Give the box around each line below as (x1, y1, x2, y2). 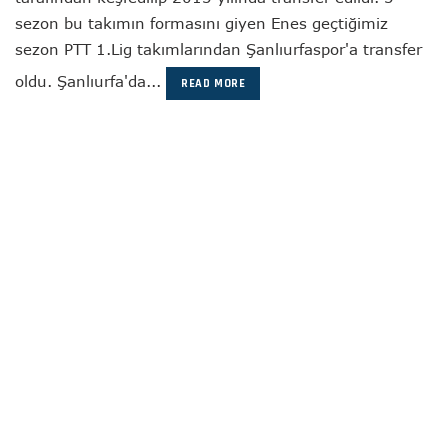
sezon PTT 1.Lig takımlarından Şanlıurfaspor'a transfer (15, 40, 422, 58)
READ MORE (181, 76, 246, 91)
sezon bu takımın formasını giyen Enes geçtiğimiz (15, 14, 388, 32)
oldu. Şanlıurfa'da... (15, 72, 166, 90)
